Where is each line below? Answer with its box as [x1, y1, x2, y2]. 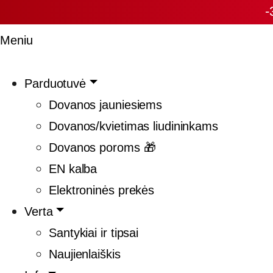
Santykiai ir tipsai [49, 225, 139, 239]
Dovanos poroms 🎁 [49, 140, 156, 154]
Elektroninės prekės [49, 183, 155, 197]
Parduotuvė [24, 76, 86, 90]
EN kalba [49, 161, 97, 175]
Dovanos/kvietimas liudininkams [49, 119, 218, 133]
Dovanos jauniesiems [49, 97, 163, 112]
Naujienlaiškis [49, 247, 121, 261]
